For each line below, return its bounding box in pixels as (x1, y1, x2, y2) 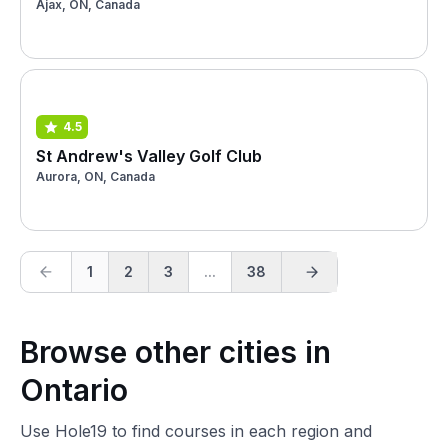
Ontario (20, 372, 128, 408)
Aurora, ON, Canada (36, 168, 155, 184)
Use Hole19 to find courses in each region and (20, 421, 372, 441)
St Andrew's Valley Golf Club (36, 145, 262, 166)
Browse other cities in (20, 334, 331, 370)
